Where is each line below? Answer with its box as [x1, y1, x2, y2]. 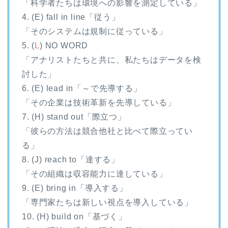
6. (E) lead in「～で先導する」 [22, 83, 142, 93]
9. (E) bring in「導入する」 [22, 183, 128, 192]
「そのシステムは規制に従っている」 [22, 26, 167, 36]
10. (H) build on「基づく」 [22, 212, 127, 221]
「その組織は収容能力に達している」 [22, 169, 167, 178]
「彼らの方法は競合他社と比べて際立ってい [22, 126, 193, 135]
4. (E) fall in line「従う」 [22, 12, 120, 21]
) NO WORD [40, 41, 89, 50]
